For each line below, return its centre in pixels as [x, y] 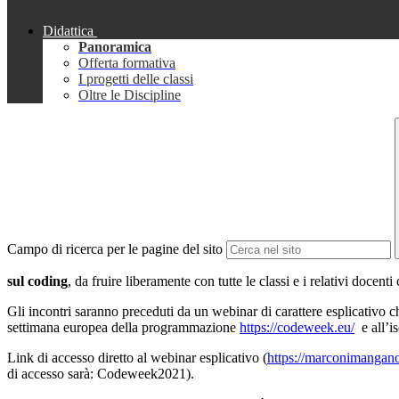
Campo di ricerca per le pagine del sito [115, 249]
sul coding [37, 281]
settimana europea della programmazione [123, 328]
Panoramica [115, 47]
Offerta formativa [127, 63]
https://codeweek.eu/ [297, 328]
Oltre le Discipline [130, 95]
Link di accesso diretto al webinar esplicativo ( [137, 358]
